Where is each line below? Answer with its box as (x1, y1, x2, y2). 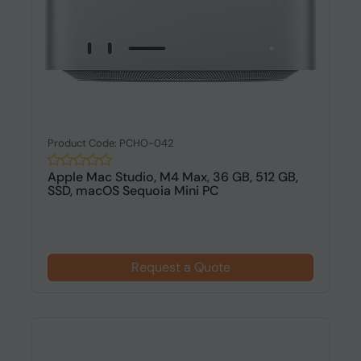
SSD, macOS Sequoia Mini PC (47, 182, 219, 199)
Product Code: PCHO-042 (47, 136, 174, 150)
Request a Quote (131, 259, 230, 276)
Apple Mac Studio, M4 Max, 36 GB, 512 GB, (47, 168, 298, 185)
